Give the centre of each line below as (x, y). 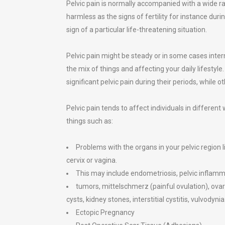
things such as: (90, 121)
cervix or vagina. (92, 160)
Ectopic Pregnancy (105, 212)
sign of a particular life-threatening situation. (137, 29)
